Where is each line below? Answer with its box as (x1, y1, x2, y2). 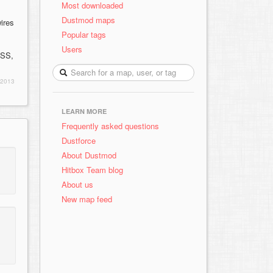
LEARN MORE (62, 107, 107, 116)
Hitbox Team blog (62, 164, 123, 175)
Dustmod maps (62, 14, 115, 26)
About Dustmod (62, 149, 116, 161)
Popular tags (62, 29, 106, 40)
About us (62, 179, 93, 190)
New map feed (62, 193, 117, 205)
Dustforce (62, 135, 96, 146)
